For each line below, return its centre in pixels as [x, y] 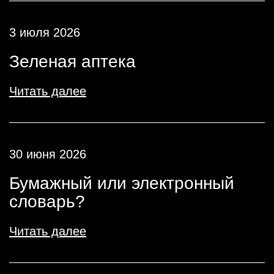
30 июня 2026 [48, 154]
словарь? [47, 202]
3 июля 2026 [45, 32]
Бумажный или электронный [122, 183]
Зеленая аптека [72, 61]
